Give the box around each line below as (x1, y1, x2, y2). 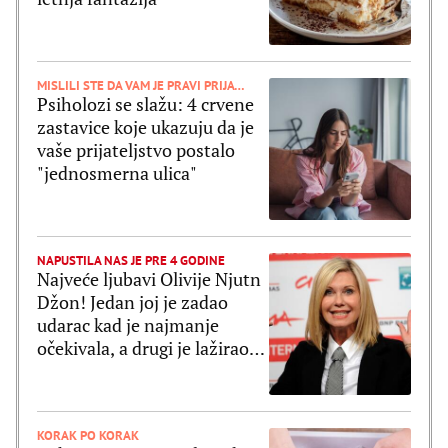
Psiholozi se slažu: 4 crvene (37, 91, 254, 116)
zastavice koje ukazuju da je (37, 114, 254, 139)
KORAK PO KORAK (37, 427, 139, 445)
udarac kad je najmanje (37, 313, 219, 337)
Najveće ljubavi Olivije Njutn (37, 267, 261, 291)
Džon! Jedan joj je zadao (37, 290, 228, 314)
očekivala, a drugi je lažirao (37, 336, 249, 360)
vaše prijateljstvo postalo (37, 137, 235, 162)
